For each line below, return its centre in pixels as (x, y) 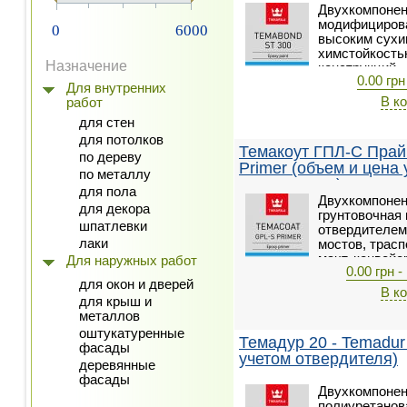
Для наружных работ (132, 261)
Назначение (86, 66)
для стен (107, 123)
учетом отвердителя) (318, 359)
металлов (109, 316)
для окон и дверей (136, 284)
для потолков (121, 140)
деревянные (117, 365)
